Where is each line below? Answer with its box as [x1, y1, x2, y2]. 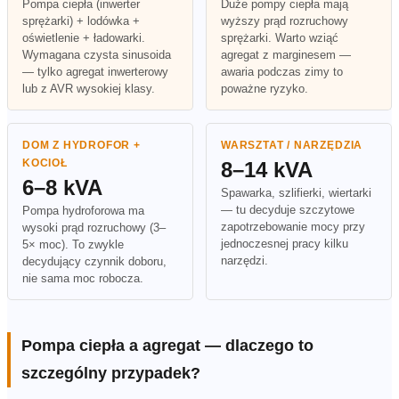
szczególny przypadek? [21, 363, 200, 382]
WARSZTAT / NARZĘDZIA [221, 140, 363, 151]
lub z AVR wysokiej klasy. [22, 82, 155, 96]
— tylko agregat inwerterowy [22, 65, 168, 79]
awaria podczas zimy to [221, 65, 343, 79]
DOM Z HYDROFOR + [22, 140, 141, 151]
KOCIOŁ [22, 158, 68, 169]
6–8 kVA [22, 175, 102, 200]
